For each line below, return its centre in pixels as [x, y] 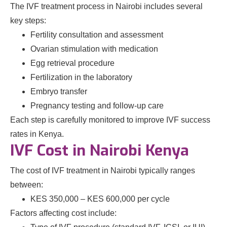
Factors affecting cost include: [63, 213]
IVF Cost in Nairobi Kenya [100, 150]
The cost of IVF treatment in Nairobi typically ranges [103, 171]
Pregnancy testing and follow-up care [97, 106]
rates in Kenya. [37, 134]
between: [27, 185]
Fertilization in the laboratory [81, 77]
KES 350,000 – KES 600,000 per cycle [100, 199]
